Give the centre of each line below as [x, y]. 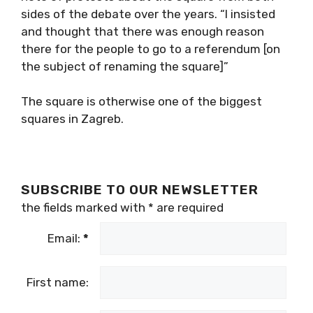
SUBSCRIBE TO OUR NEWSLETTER [140, 190]
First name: [58, 282]
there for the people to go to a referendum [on [151, 49]
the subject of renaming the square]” [125, 66]
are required [189, 208]
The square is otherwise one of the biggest [141, 101]
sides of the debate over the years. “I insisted [148, 14]
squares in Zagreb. [72, 119]
